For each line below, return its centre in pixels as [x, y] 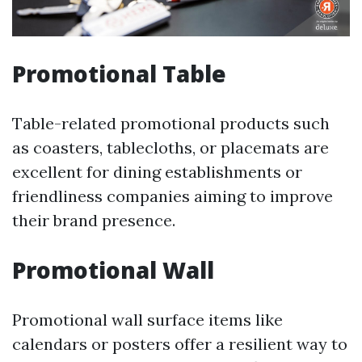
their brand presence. [94, 221]
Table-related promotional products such [171, 124]
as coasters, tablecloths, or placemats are [170, 148]
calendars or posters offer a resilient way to [180, 344]
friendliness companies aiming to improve [173, 196]
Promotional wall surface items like [147, 320]
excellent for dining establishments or [157, 172]
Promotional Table [119, 74]
